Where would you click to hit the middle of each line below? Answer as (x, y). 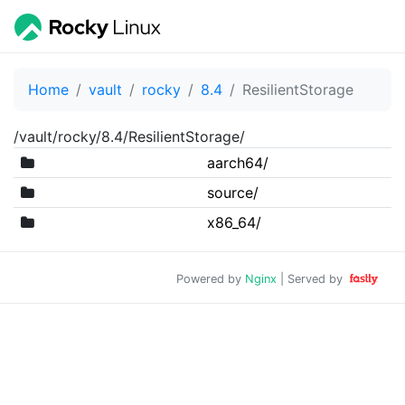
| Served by (312, 278)
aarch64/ (237, 162)
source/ (232, 192)
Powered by (211, 278)
